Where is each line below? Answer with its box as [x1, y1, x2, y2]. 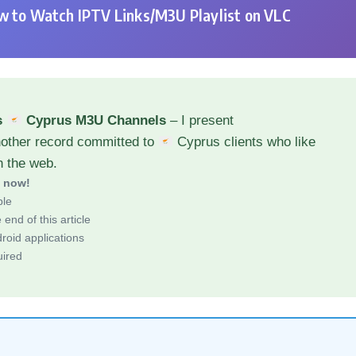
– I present [165, 113, 234, 128]
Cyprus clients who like [173, 134, 316, 149]
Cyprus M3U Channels [21, 113, 166, 128]
